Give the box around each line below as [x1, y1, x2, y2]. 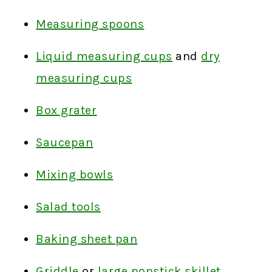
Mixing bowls [36, 167, 114, 182]
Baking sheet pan [36, 231, 138, 246]
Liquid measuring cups [36, 49, 172, 63]
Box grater [36, 103, 97, 117]
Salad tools [36, 199, 101, 214]
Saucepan [36, 135, 93, 149]
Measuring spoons [36, 16, 144, 31]
